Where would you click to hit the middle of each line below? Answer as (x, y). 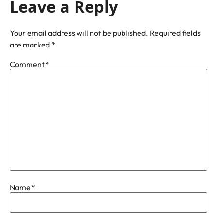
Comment (28, 64)
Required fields (175, 33)
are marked (31, 45)
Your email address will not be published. (79, 33)
